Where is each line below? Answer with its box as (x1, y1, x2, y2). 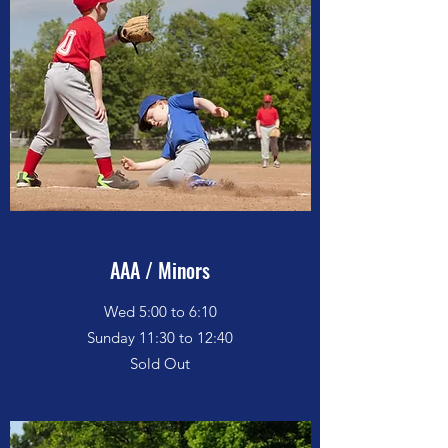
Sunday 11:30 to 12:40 (87, 328, 233, 347)
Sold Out (130, 354, 190, 373)
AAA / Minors (110, 255, 210, 285)
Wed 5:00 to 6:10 (103, 302, 217, 321)
